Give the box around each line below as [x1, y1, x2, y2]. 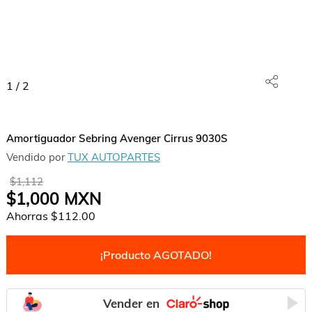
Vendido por [6, 150, 68, 164]
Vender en [103, 295, 160, 311]
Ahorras [6, 209, 51, 223]
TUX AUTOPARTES [67, 150, 160, 164]
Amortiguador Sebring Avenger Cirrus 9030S [6, 132, 228, 145]
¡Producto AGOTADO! [100, 248, 212, 262]
